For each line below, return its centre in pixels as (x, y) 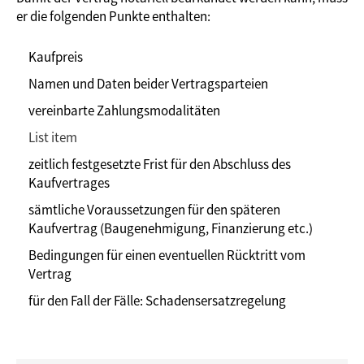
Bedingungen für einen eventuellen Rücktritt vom (167, 255)
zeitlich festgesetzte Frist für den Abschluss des (160, 164)
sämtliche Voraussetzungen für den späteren (154, 209)
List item (53, 137)
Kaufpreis (56, 56)
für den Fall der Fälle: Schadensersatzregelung (157, 300)
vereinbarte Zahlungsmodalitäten (124, 110)
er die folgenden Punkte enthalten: (113, 16)
